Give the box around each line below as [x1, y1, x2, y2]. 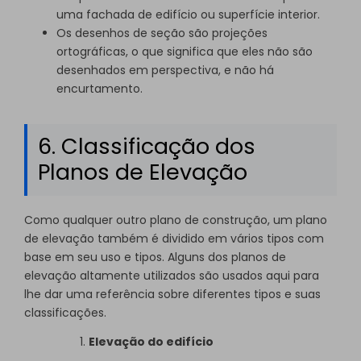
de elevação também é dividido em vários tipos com [24, 230, 324, 247]
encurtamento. [56, 80, 143, 97]
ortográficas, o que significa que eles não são [56, 43, 313, 60]
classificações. [24, 305, 106, 322]
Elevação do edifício [89, 334, 214, 351]
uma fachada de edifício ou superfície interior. [56, 6, 320, 23]
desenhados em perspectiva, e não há [56, 61, 274, 78]
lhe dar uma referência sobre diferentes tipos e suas [24, 286, 321, 303]
